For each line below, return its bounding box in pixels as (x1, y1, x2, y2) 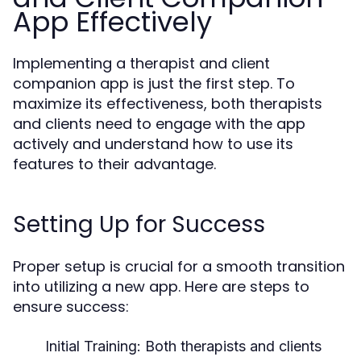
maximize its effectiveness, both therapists (13, 93, 322, 114)
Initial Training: (45, 337, 141, 355)
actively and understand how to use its (13, 133, 293, 154)
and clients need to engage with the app (13, 113, 305, 134)
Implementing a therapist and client (13, 52, 270, 73)
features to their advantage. (13, 153, 216, 174)
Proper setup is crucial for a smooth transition (13, 255, 345, 276)
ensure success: (13, 296, 129, 317)
